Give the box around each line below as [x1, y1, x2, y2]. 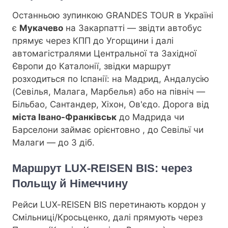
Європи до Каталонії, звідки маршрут [12, 61, 171, 71]
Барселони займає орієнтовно [12, 124, 142, 135]
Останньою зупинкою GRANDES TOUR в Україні [12, 10, 213, 20]
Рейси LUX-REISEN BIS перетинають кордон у [12, 199, 206, 210]
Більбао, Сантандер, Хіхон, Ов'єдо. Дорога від [12, 99, 209, 109]
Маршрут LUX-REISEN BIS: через [12, 162, 192, 175]
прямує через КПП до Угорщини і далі [12, 35, 174, 46]
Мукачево [19, 22, 63, 33]
